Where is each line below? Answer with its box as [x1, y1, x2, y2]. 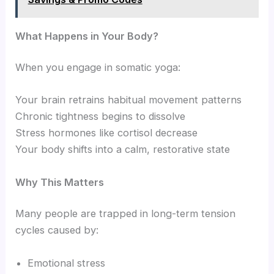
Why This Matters [15, 176, 105, 188]
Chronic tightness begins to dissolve [15, 110, 186, 123]
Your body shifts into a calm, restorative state [15, 143, 231, 156]
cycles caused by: [15, 224, 99, 237]
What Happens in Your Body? [15, 29, 159, 42]
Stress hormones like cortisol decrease [15, 127, 198, 139]
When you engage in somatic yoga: [15, 61, 181, 74]
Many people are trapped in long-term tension [15, 207, 236, 220]
